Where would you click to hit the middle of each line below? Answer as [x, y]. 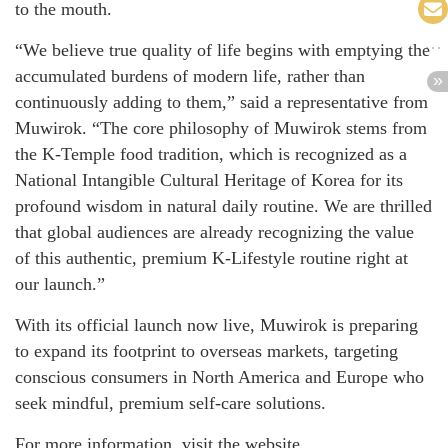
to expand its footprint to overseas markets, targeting [206, 351]
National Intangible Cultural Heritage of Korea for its [209, 180]
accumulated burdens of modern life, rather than [190, 76]
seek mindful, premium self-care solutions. [170, 403]
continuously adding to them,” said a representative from [221, 102]
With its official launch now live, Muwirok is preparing [216, 325]
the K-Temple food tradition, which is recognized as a [211, 154]
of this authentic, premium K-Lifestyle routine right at [211, 258]
